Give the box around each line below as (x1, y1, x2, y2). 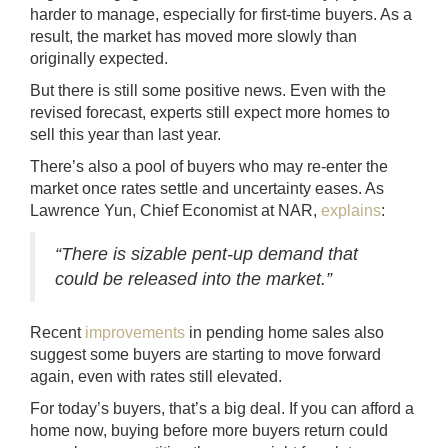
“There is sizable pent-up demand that (55, 244, 358, 265)
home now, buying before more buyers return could (30, 422, 388, 440)
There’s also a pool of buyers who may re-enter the (30, 158, 388, 176)
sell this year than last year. (30, 126, 221, 144)
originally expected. (30, 50, 168, 68)
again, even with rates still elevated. (30, 368, 282, 386)
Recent (30, 324, 85, 342)
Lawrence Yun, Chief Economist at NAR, (30, 202, 321, 220)
